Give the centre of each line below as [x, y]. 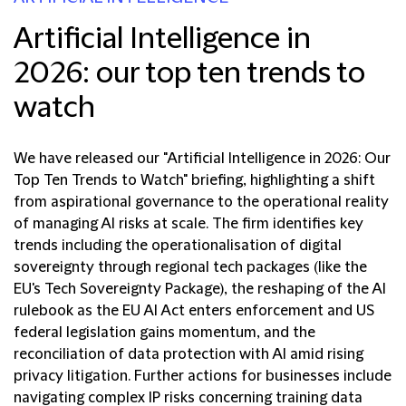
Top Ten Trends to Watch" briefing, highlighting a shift [194, 180]
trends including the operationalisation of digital [178, 246]
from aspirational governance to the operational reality [201, 202]
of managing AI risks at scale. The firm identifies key [188, 224]
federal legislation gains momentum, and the [164, 333]
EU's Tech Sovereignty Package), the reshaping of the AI [200, 289]
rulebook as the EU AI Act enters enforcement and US [194, 311]
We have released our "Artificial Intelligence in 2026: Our [202, 159]
